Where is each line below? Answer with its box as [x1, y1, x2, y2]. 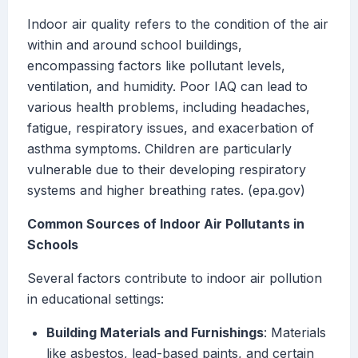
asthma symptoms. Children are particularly [27, 141, 292, 157]
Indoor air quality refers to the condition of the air [27, 16, 328, 33]
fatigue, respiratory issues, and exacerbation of [27, 120, 314, 137]
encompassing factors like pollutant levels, [27, 58, 285, 74]
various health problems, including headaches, [27, 99, 310, 116]
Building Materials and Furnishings [46, 324, 264, 341]
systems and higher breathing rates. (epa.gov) [27, 182, 305, 199]
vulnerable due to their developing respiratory [27, 161, 306, 178]
